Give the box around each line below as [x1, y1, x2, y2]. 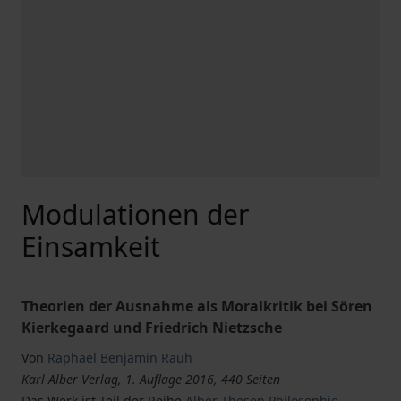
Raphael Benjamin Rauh [47, 349, 192, 366]
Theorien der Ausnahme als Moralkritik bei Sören [21, 296, 372, 316]
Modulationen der [21, 196, 249, 233]
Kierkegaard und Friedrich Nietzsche [21, 318, 282, 337]
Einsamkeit [21, 228, 160, 265]
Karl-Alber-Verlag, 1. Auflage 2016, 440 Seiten [21, 371, 280, 388]
